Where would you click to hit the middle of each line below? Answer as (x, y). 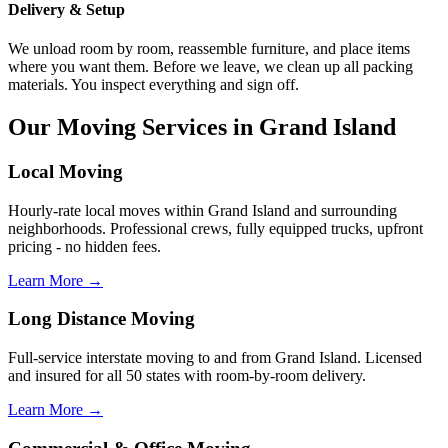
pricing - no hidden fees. (84, 246)
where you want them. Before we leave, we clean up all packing (210, 67)
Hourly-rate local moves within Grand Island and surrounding (202, 210)
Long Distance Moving (101, 319)
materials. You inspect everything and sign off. (153, 85)
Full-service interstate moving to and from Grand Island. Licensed (215, 357)
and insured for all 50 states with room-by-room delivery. (187, 375)
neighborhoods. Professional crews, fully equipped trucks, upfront (215, 228)
